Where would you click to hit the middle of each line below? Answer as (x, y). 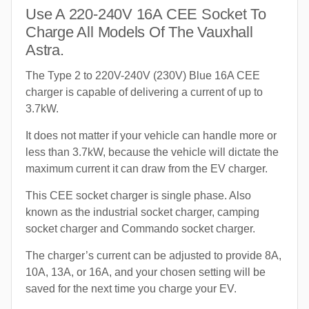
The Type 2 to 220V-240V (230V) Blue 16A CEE (143, 75)
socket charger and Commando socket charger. (140, 228)
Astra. (45, 50)
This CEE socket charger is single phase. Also (138, 195)
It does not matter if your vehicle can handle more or (151, 135)
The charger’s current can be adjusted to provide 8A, (153, 255)
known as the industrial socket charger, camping (142, 212)
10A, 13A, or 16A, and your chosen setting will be (146, 272)
